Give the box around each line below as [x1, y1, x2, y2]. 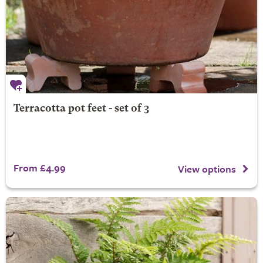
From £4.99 [13, 160, 66, 175]
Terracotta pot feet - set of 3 [13, 103, 149, 114]
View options [178, 161, 236, 176]
